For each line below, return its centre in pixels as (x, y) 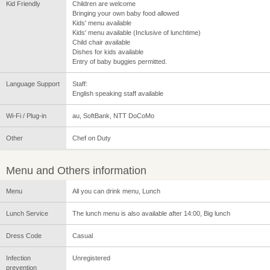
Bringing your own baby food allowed (126, 14)
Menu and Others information (76, 171)
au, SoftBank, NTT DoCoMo (113, 116)
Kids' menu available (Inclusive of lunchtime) (137, 33)
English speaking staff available (118, 94)
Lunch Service (27, 214)
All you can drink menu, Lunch (116, 191)
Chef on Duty (92, 138)
